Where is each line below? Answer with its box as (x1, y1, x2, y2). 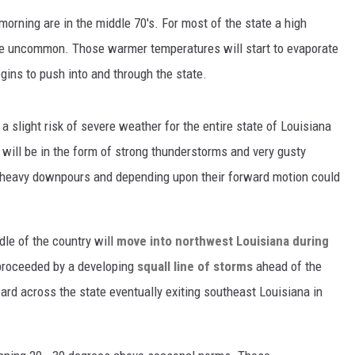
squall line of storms (137, 258, 253, 275)
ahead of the (253, 258, 322, 275)
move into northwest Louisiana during (116, 233, 329, 250)
